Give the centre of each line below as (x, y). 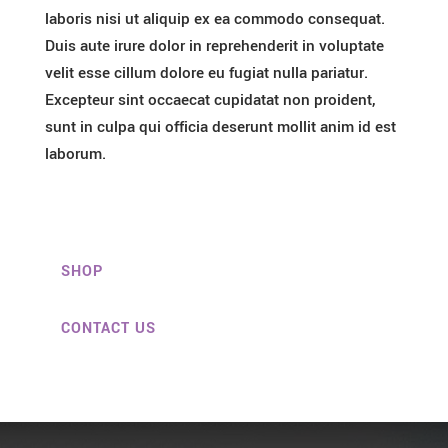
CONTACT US (108, 329)
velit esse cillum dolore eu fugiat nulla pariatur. (206, 73)
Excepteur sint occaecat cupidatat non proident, (209, 100)
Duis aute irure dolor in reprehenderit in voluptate (214, 46)
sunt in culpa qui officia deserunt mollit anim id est (220, 127)
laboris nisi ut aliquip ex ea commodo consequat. (214, 19)
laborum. (75, 154)
